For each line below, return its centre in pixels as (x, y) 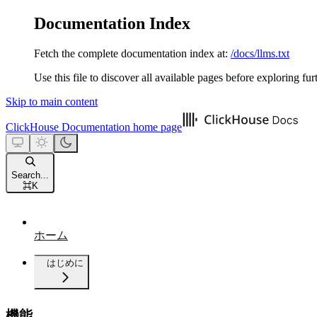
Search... (30, 175)
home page (156, 127)
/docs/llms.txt (260, 53)
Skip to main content (52, 101)
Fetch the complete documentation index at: (131, 53)
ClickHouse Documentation (68, 127)
